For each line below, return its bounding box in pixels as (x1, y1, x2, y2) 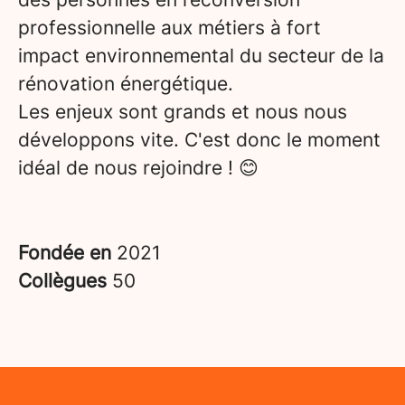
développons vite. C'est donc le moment (18, 128, 381, 151)
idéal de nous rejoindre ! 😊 (18, 156, 259, 179)
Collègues (18, 269, 112, 292)
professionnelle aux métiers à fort (18, 16, 321, 39)
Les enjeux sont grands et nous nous (18, 100, 347, 123)
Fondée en (18, 241, 117, 264)
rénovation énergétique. (18, 72, 233, 95)
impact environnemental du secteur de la (18, 44, 384, 67)
